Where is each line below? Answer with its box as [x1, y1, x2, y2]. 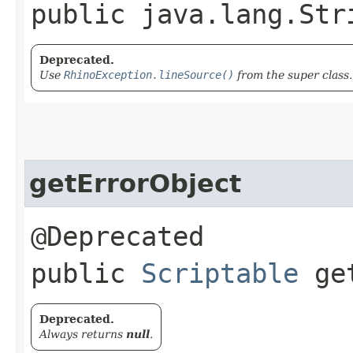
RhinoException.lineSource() [64, 69, 234, 81]
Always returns [39, 328, 126, 340]
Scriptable [141, 258, 299, 289]
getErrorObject [29, 169, 241, 198]
